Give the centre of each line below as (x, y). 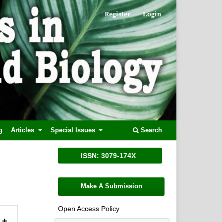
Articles (24, 130)
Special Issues (74, 130)
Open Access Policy (89, 208)
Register (118, 14)
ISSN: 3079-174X (109, 156)
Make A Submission (111, 186)
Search (150, 130)
